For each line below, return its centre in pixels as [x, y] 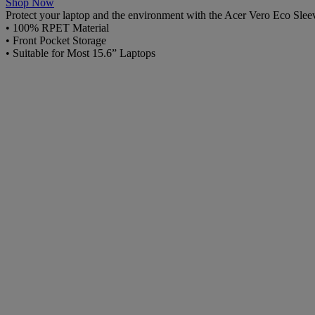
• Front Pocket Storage [56, 40]
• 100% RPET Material [57, 27]
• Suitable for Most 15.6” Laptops [81, 53]
